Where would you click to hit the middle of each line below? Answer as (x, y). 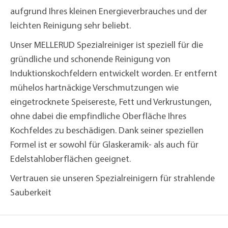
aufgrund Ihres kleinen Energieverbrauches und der (109, 11)
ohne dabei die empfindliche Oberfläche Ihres (98, 116)
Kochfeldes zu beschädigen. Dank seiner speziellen (107, 130)
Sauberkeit (31, 192)
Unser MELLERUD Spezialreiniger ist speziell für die (107, 45)
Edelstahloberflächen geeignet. (70, 159)
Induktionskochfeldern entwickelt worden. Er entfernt (114, 73)
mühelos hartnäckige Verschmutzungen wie (94, 88)
